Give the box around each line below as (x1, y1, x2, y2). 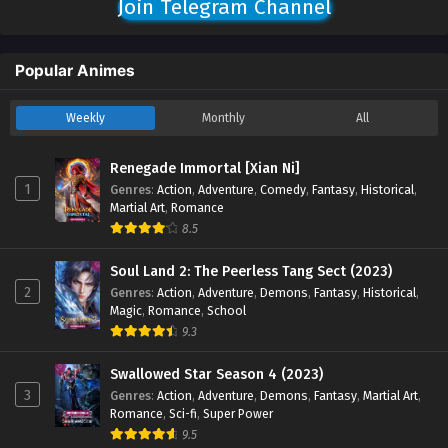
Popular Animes (15, 61, 135, 81)
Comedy (260, 182, 306, 198)
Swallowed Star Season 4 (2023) (110, 366, 323, 384)
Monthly (202, 111, 246, 126)
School (207, 303, 246, 319)
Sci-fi (169, 406, 197, 422)
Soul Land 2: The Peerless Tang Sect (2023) (110, 263, 392, 281)
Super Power (203, 406, 273, 422)
